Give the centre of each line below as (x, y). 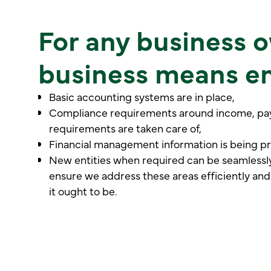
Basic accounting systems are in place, (142, 96)
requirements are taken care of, (125, 127)
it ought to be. (83, 190)
